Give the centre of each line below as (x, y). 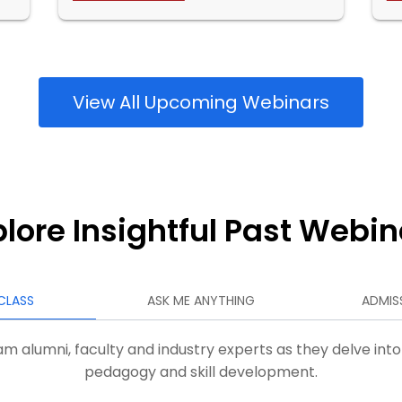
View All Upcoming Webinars (201, 102)
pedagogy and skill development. (201, 372)
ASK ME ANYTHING (201, 301)
